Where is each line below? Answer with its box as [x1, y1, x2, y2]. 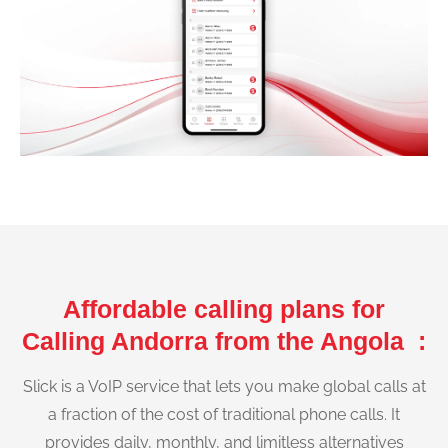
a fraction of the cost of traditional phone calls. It [48, 405, 400, 424]
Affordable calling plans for [63, 295, 385, 323]
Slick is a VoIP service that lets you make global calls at [22, 377, 426, 396]
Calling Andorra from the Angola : [22, 327, 426, 355]
